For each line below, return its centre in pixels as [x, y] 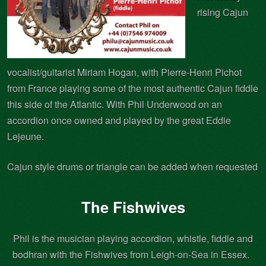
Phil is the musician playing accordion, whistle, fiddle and [133, 238]
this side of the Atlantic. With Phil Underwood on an [115, 104]
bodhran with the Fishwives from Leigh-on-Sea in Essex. [133, 254]
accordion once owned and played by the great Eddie [119, 120]
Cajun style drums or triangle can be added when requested [132, 166]
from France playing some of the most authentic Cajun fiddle [133, 88]
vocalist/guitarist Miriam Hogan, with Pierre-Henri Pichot [124, 72]
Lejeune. [26, 136]
